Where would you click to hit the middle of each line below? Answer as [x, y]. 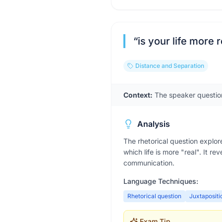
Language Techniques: [161, 181]
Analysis [154, 124]
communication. [149, 163]
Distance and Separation [170, 66]
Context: [138, 95]
